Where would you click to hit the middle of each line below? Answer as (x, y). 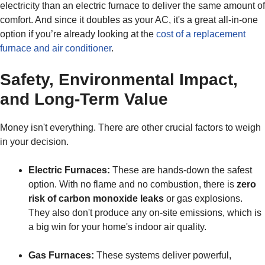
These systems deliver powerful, (163, 256)
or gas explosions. (203, 199)
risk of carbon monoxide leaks (96, 199)
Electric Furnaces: (69, 170)
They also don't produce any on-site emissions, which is (145, 213)
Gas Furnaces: (61, 256)
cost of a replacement (201, 34)
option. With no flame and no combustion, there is (132, 185)
